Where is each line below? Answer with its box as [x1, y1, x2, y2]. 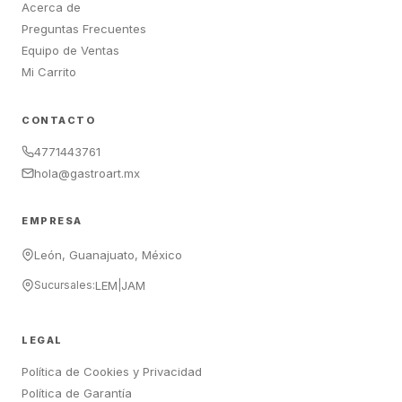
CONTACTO [22, 113, 95, 127]
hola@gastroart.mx [34, 165, 140, 180]
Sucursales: [34, 278, 95, 293]
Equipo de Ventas [22, 43, 119, 58]
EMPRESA [22, 214, 83, 228]
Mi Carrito [22, 65, 76, 80]
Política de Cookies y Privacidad [22, 364, 202, 380]
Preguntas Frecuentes [22, 22, 146, 37]
